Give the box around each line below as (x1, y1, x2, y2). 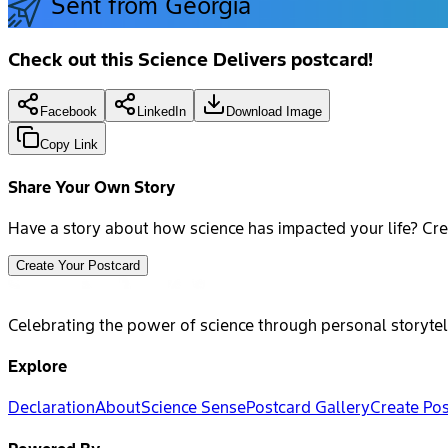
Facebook (40, 104, 97, 120)
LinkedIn (137, 104, 186, 120)
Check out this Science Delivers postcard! (8, 46, 373, 71)
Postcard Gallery (246, 397, 370, 418)
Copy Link (40, 137, 98, 153)
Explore (8, 356, 67, 377)
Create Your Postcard (16, 257, 140, 273)
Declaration (8, 397, 95, 418)
